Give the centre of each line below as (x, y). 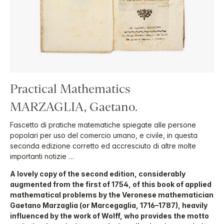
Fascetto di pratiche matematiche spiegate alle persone (103, 125)
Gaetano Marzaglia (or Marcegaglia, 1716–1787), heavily (109, 205)
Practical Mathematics (70, 89)
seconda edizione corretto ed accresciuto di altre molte (103, 146)
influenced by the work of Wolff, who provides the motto (109, 216)
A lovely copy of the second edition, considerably (98, 174)
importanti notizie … (42, 156)
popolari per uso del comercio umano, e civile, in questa (104, 135)
